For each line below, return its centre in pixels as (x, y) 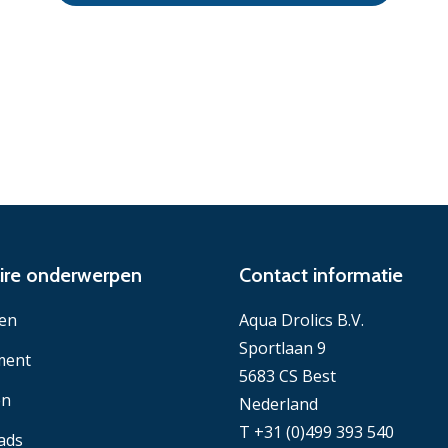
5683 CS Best (287, 375)
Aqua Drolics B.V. (301, 319)
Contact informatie (321, 274)
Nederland (278, 403)
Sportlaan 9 (282, 347)
